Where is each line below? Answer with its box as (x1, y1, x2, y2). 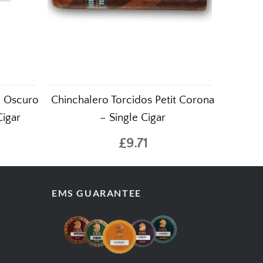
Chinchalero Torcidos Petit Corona (51, 94, 214, 106)
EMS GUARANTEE (52, 187, 141, 198)
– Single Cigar (100, 112, 166, 124)
